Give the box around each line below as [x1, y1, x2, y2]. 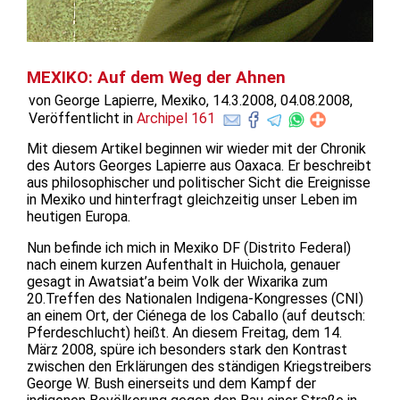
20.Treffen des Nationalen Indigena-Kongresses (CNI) [27, 289, 363, 307]
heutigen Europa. [27, 207, 130, 225]
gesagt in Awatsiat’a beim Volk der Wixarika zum [27, 272, 328, 290]
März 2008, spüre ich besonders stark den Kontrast [27, 340, 347, 358]
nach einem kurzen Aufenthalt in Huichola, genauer [27, 255, 340, 273]
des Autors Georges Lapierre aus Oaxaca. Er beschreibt [27, 156, 371, 174]
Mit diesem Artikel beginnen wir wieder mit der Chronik [27, 139, 366, 157]
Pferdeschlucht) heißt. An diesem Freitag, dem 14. [27, 323, 342, 341]
